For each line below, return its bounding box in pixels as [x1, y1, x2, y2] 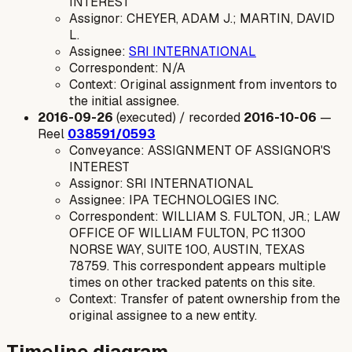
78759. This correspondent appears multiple [69, 258, 326, 275]
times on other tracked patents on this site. [69, 274, 315, 291]
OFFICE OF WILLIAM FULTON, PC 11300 [69, 225, 306, 242]
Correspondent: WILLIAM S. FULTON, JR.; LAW [69, 208, 340, 225]
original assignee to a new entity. [69, 307, 257, 324]
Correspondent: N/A [69, 60, 185, 77]
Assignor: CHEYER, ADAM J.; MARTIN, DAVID [69, 10, 335, 27]
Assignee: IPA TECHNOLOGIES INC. [69, 192, 279, 209]
